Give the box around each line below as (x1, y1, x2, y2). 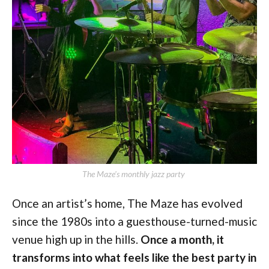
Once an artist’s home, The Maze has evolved (12, 196, 243, 210)
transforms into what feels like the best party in (12, 250, 256, 264)
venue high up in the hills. (12, 232, 141, 246)
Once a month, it (141, 232, 224, 246)
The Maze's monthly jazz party (82, 168, 187, 179)
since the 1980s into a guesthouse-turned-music (12, 214, 257, 228)
